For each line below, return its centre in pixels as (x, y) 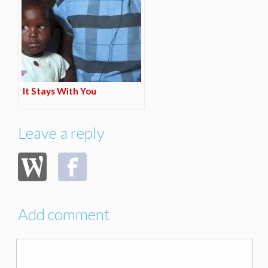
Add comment (64, 214)
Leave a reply (61, 133)
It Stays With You (60, 91)
